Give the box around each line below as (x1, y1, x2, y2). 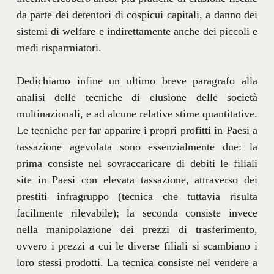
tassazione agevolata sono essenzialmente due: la (16, 140, 258, 153)
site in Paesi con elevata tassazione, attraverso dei (16, 173, 258, 186)
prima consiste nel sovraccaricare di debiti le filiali (16, 157, 258, 169)
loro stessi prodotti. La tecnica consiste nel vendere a (16, 256, 258, 268)
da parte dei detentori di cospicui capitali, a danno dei (16, 8, 258, 21)
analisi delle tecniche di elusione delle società (16, 91, 258, 103)
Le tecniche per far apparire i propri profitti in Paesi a (16, 124, 258, 136)
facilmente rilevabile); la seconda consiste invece (16, 206, 258, 219)
